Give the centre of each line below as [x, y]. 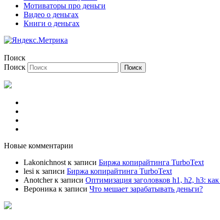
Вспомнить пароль [55, 120]
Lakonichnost [45, 162]
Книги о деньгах [52, 23]
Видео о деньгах [51, 14]
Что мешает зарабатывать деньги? [146, 189]
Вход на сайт [45, 111]
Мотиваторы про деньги [65, 5]
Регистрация [45, 102]
